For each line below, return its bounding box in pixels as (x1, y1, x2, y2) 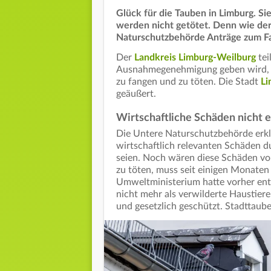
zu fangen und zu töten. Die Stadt (116, 77, 261, 87)
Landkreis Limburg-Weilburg (134, 53, 256, 63)
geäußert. (116, 89, 158, 99)
